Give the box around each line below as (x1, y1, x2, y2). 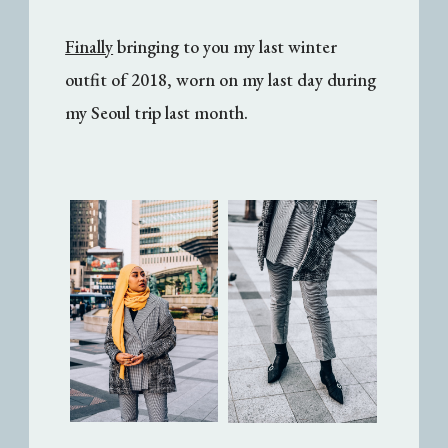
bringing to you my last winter (113, 34, 338, 58)
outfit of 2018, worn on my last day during (65, 67, 377, 91)
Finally (65, 34, 114, 58)
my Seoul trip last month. (65, 100, 249, 124)
